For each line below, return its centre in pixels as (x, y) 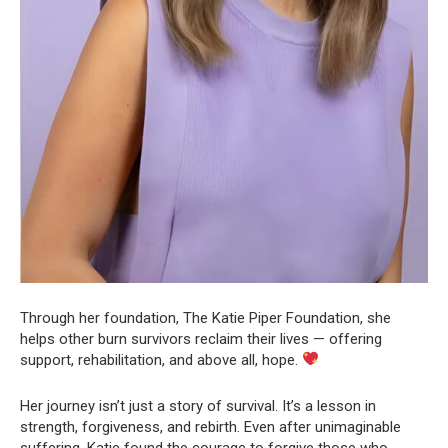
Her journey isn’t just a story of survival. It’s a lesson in (198, 405)
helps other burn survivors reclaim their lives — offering (201, 338)
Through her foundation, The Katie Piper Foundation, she (205, 317)
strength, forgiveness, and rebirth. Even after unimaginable (210, 426)
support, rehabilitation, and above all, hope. (161, 359)
